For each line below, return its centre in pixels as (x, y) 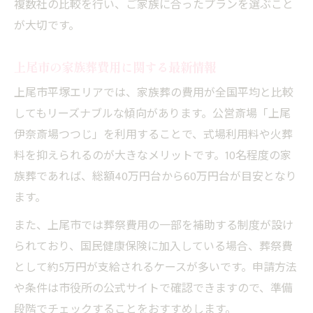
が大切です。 (47, 26)
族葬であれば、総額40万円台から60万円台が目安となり (155, 177)
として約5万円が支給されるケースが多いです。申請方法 (155, 268)
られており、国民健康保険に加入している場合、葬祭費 (153, 247)
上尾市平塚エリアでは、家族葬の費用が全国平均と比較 (154, 93)
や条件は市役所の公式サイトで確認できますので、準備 (153, 289)
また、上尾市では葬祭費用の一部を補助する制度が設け (154, 226)
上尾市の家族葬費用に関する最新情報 (115, 66)
